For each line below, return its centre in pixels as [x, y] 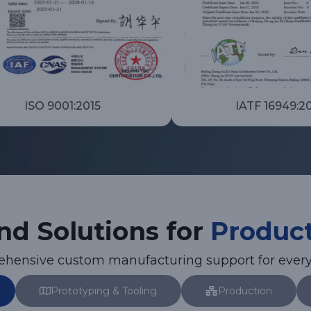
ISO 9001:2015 [63, 106]
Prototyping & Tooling [104, 291]
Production [245, 291]
